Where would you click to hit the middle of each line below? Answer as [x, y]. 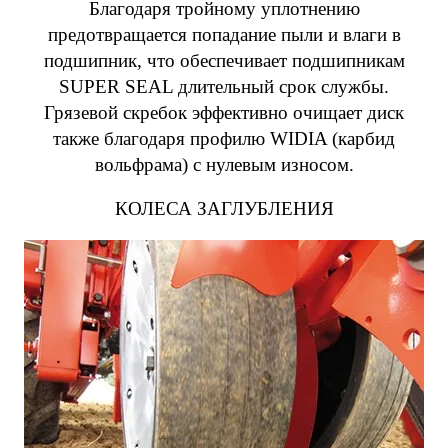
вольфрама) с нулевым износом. [224, 164]
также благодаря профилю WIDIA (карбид [224, 138]
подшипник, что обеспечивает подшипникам [224, 60]
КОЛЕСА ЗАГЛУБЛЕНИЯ [224, 208]
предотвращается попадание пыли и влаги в [224, 34]
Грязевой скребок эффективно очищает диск [224, 112]
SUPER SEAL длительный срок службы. [224, 86]
